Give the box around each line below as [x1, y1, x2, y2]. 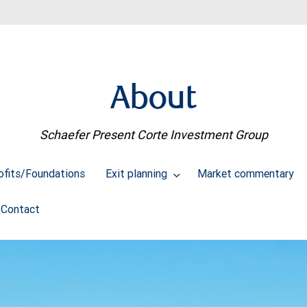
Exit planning [106, 167, 170, 181]
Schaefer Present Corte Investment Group [39, 127, 268, 143]
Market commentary [197, 167, 294, 181]
